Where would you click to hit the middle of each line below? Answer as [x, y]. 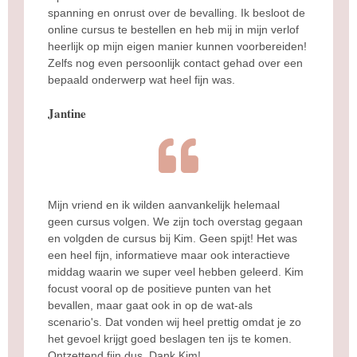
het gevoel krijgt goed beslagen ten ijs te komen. [170, 338]
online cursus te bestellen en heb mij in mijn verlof [173, 29]
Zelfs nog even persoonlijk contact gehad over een [175, 63]
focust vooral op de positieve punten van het [159, 288]
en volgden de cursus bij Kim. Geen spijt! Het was [173, 238]
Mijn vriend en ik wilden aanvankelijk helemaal [164, 204]
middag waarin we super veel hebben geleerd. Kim [176, 271]
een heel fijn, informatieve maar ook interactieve [169, 255]
